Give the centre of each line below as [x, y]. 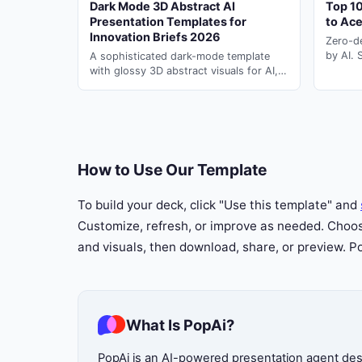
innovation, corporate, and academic [179, 86]
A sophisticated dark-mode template [180, 57]
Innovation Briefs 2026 [155, 37]
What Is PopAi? [180, 325]
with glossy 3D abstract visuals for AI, [184, 71]
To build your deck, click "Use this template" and [219, 205]
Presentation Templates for [168, 22]
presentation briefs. [138, 100]
